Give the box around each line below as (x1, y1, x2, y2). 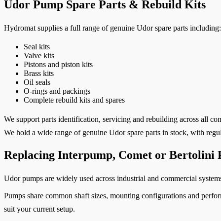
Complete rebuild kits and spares (24, 95, 125, 104)
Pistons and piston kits (24, 60, 93, 69)
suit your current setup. (4, 205, 75, 214)
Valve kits (24, 51, 54, 60)
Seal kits (24, 42, 50, 51)
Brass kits (24, 69, 54, 77)
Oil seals (24, 77, 50, 86)
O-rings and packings (24, 86, 90, 95)
